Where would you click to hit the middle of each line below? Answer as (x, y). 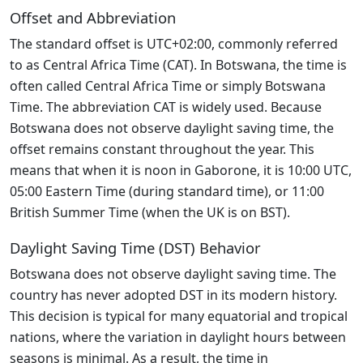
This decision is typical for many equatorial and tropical (179, 316)
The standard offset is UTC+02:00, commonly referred (174, 44)
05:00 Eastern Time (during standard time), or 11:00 (167, 192)
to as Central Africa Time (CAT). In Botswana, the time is (178, 65)
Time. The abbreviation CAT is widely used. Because (166, 107)
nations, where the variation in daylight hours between (178, 337)
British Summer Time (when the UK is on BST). (150, 213)
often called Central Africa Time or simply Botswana (168, 86)
